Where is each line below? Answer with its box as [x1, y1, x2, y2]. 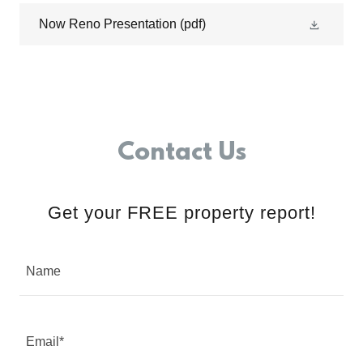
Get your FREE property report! [47, 203, 316, 224]
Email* [26, 335, 64, 349]
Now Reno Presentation [39, 17, 177, 32]
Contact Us [117, 139, 246, 169]
